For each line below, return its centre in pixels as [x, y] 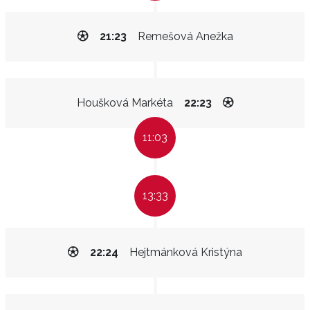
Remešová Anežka [185, 36]
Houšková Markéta [125, 103]
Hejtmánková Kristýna [186, 252]
